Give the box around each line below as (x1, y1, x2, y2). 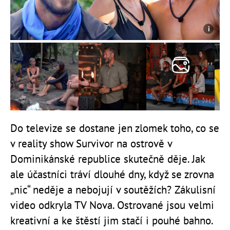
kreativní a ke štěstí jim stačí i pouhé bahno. (10, 214, 213, 228)
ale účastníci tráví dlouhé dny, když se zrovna (10, 167, 214, 182)
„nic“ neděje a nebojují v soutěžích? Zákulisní (10, 183, 216, 197)
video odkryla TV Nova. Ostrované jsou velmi (10, 198, 214, 213)
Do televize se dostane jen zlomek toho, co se (10, 121, 219, 136)
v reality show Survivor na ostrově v (10, 137, 172, 151)
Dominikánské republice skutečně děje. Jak (10, 152, 205, 166)
